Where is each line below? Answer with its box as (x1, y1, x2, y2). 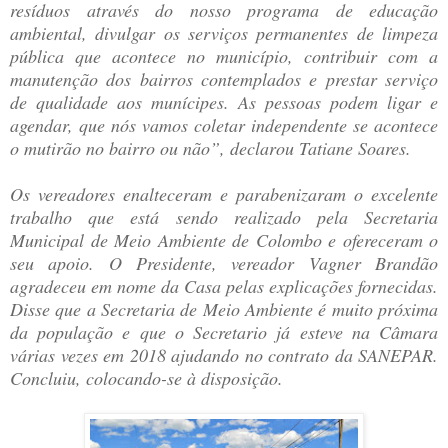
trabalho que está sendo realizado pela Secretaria (10, 205, 438, 230)
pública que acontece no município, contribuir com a (10, 44, 438, 69)
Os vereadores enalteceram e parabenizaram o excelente (10, 182, 438, 207)
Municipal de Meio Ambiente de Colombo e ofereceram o (10, 228, 438, 253)
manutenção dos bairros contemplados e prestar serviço (10, 67, 438, 92)
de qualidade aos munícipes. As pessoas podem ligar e (10, 90, 438, 115)
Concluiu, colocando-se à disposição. (10, 366, 283, 391)
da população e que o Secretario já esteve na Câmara (10, 320, 438, 345)
